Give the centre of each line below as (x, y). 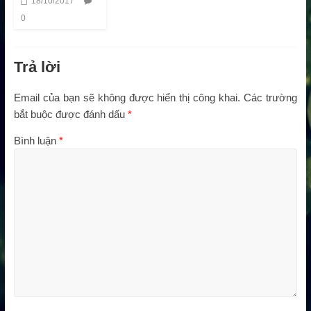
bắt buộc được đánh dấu (70, 114)
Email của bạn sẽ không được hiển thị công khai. (127, 97)
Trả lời (37, 67)
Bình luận (36, 140)
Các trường (271, 97)
